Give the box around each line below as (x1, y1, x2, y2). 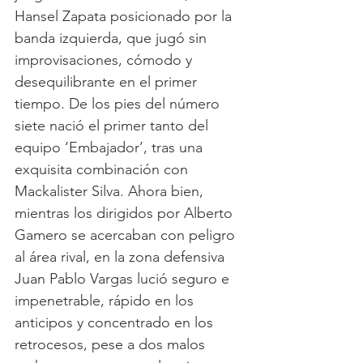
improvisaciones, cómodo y (15, 51, 196, 70)
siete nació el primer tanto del (15, 117, 212, 135)
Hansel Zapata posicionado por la (15, 7, 236, 26)
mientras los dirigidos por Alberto (15, 204, 237, 223)
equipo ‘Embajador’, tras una (15, 139, 207, 157)
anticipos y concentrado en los (15, 314, 217, 332)
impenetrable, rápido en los (15, 292, 198, 310)
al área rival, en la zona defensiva (15, 248, 228, 267)
